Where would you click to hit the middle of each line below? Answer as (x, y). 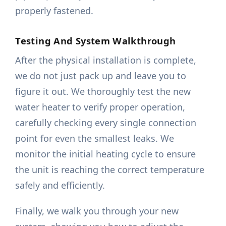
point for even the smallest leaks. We (95, 138)
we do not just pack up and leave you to (101, 76)
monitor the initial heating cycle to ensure (106, 154)
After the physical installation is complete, (106, 60)
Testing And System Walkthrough (96, 41)
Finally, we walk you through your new (97, 211)
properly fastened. (54, 11)
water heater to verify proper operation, (100, 107)
